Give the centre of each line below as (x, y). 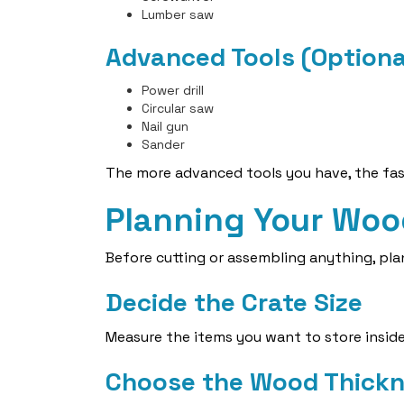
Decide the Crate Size (234, 302)
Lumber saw (178, 14)
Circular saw (178, 108)
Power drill (173, 90)
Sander (163, 144)
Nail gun (165, 126)
